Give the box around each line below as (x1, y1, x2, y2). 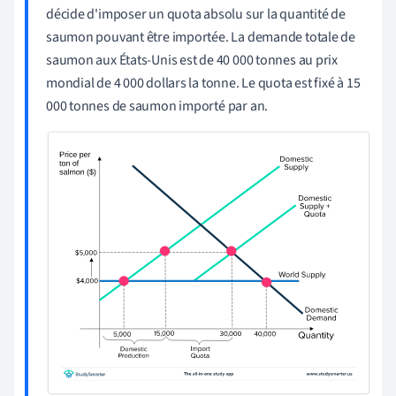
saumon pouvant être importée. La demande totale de (46, 27, 355, 48)
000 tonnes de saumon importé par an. (46, 96, 269, 117)
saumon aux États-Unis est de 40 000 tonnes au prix (46, 50, 338, 71)
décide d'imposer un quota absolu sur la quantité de (46, 4, 346, 25)
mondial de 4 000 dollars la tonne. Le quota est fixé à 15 (46, 73, 361, 94)
